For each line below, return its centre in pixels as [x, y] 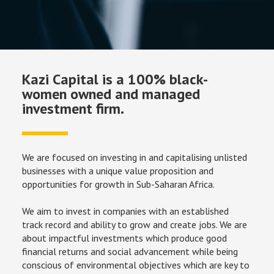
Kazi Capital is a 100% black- [115, 80]
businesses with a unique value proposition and [119, 171]
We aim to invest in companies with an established [126, 211]
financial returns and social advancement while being [131, 252]
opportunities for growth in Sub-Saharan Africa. [118, 184]
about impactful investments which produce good [125, 238]
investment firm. [73, 109]
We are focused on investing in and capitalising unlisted [135, 157]
